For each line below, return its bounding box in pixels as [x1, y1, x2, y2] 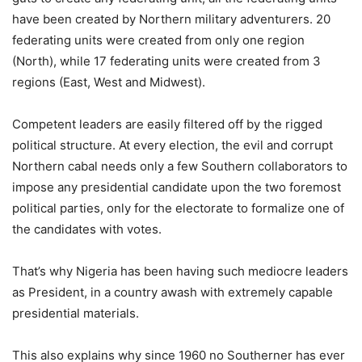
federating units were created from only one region [12, 32, 305, 48]
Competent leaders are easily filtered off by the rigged [12, 116, 322, 132]
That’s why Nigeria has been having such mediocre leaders [12, 263, 348, 279]
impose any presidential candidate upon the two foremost [12, 179, 341, 195]
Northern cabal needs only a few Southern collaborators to [12, 158, 347, 174]
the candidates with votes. [12, 221, 162, 237]
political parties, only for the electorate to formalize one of [12, 200, 344, 216]
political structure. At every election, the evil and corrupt [12, 137, 333, 153]
